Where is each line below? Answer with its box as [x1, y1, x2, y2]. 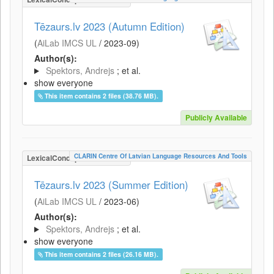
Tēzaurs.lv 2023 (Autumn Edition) [34, 19, 185, 34]
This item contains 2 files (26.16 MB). [45, 250, 159, 259]
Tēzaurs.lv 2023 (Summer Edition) [34, 177, 188, 192]
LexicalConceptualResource [27, 152, 126, 163]
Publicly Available [185, 112, 247, 123]
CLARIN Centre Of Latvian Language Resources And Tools [74, 152, 247, 160]
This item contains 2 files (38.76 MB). [45, 91, 159, 100]
